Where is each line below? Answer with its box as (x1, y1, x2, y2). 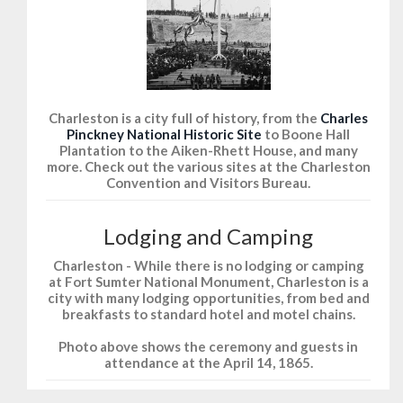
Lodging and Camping (103, 223, 313, 250)
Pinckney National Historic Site (67, 126, 262, 143)
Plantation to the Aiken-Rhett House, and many (58, 142, 358, 159)
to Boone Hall (262, 126, 350, 143)
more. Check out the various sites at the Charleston (46, 158, 371, 175)
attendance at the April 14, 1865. (103, 354, 313, 372)
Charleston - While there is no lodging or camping (52, 257, 364, 274)
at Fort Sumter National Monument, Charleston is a (48, 273, 369, 291)
